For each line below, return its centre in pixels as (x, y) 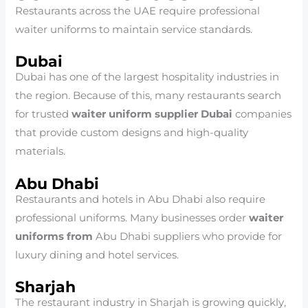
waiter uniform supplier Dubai (152, 114)
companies (262, 114)
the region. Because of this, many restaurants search (148, 96)
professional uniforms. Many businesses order (132, 218)
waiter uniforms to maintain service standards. (134, 30)
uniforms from (56, 236)
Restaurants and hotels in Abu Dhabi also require (141, 199)
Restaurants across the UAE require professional (138, 11)
